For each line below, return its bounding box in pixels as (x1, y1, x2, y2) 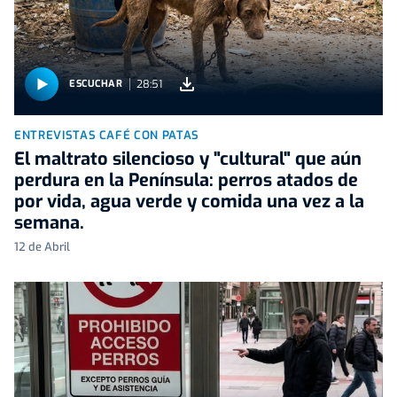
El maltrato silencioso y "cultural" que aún (14, 146, 362, 171)
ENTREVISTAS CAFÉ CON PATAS (14, 127, 199, 143)
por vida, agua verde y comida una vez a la (14, 189, 364, 214)
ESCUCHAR (69, 77, 123, 91)
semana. (14, 210, 84, 235)
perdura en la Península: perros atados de (14, 167, 358, 192)
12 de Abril (14, 238, 70, 254)
